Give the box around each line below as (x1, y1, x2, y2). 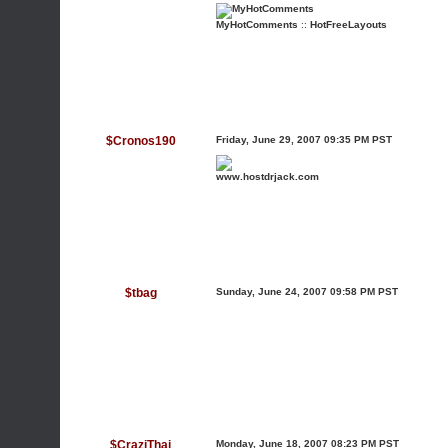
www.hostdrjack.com (216, 171, 319, 182)
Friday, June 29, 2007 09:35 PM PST (216, 134, 392, 145)
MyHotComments (216, 19, 298, 30)
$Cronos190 (105, 134, 176, 148)
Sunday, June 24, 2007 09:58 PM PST (216, 286, 398, 297)
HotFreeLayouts (310, 19, 387, 30)
